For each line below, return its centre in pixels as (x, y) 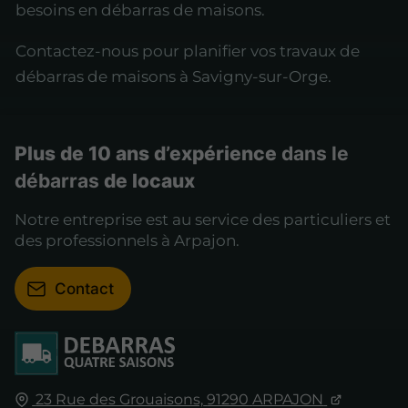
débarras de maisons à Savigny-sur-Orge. (173, 77)
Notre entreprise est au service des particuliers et (203, 220)
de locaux (149, 180)
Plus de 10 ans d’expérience (148, 153)
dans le (315, 153)
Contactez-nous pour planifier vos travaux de (188, 51)
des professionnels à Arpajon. (127, 241)
